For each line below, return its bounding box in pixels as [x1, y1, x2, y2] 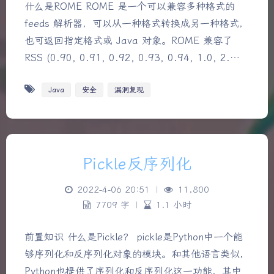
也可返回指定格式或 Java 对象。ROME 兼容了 [24, 34, 232, 46]
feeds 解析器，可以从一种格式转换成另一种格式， [24, 17, 249, 29]
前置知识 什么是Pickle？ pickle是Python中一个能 [24, 231, 243, 243]
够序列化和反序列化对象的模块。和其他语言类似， [24, 248, 250, 260]
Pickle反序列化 [82, 154, 192, 174]
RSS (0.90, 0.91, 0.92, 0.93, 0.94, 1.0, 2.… [24, 51, 240, 64]
